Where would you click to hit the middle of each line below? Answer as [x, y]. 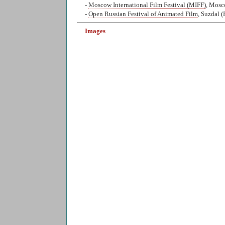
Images [95, 31]
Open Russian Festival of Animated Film [143, 14]
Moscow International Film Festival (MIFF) [147, 5]
